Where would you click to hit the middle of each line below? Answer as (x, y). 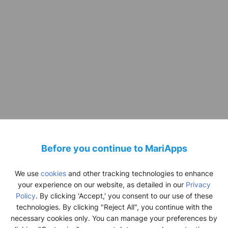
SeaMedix (114, 160)
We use (28, 173)
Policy (25, 195)
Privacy (198, 184)
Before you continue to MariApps (114, 148)
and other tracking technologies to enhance (140, 173)
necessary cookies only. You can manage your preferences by (114, 218)
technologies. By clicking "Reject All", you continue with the (114, 207)
